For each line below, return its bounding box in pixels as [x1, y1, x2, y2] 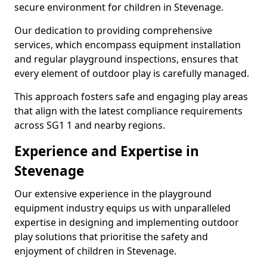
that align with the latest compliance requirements [14, 104, 243, 117]
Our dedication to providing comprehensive [14, 24, 212, 37]
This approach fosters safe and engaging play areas [14, 90, 248, 103]
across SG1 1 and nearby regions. [14, 119, 165, 132]
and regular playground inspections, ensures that [14, 52, 238, 66]
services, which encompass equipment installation [14, 38, 241, 51]
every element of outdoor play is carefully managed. [14, 67, 249, 80]
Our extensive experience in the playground [14, 187, 212, 200]
